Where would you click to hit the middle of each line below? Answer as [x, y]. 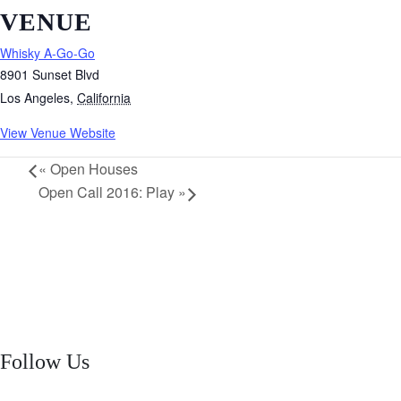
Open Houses [92, 169]
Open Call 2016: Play [108, 192]
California [104, 97]
